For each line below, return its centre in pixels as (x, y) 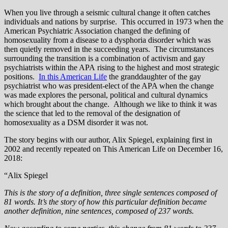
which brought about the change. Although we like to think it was (110, 104)
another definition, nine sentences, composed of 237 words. (99, 211)
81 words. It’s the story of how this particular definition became (105, 202)
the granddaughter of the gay (154, 76)
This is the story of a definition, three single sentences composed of (110, 192)
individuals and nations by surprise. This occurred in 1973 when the (114, 21)
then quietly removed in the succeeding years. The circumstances (109, 49)
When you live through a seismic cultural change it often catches (107, 12)
